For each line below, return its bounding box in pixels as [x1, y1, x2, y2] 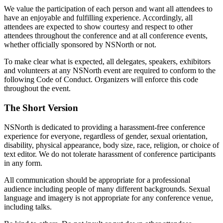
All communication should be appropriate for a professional [4, 175, 190, 184]
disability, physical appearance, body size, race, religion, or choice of [4, 140, 219, 149]
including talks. [4, 202, 52, 211]
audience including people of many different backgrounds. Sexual [4, 184, 210, 193]
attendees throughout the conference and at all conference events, [4, 31, 208, 40]
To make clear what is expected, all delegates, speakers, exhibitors [4, 57, 211, 66]
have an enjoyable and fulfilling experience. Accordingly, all [4, 13, 193, 22]
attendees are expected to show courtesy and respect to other [4, 22, 193, 31]
